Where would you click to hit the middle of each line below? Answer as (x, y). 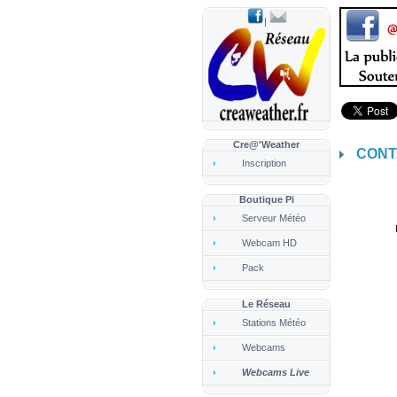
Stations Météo (274, 323)
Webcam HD (269, 243)
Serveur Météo (274, 218)
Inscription (264, 163)
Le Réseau (266, 304)
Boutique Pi (266, 199)
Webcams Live (276, 372)
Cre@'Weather (266, 144)
